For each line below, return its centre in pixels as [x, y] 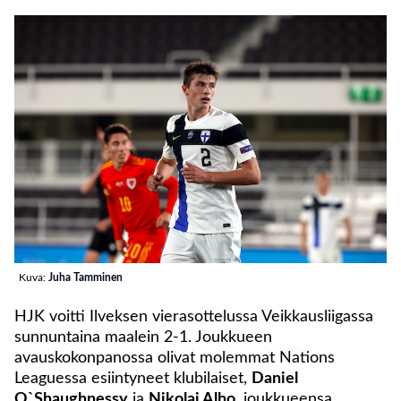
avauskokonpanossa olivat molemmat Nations [175, 358]
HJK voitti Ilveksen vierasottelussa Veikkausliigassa [194, 317]
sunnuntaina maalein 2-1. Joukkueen [143, 338]
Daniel [275, 379]
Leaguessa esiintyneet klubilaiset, [133, 379]
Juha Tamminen [85, 278]
